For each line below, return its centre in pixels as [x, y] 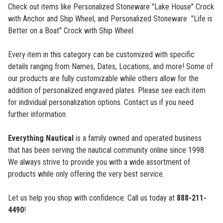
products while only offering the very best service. [86, 174]
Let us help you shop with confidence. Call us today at [92, 198]
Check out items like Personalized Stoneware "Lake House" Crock [111, 7]
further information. [38, 114]
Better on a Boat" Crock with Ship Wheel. [71, 31]
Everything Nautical [41, 138]
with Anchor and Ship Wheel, [52, 19]
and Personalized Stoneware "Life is [155, 19]
